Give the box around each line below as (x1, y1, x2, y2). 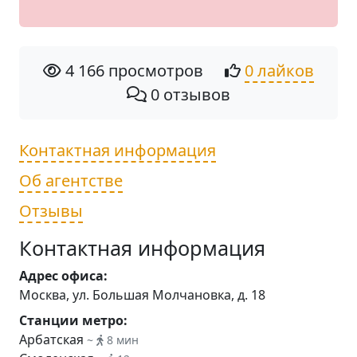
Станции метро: (19, 312, 127, 329)
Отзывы (19, 200, 83, 222)
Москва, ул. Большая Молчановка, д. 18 (19, 286, 265, 304)
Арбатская (19, 331, 87, 348)
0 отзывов (147, 84, 230, 105)
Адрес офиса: (19, 267, 108, 284)
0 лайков (245, 60, 315, 81)
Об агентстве (19, 170, 123, 191)
